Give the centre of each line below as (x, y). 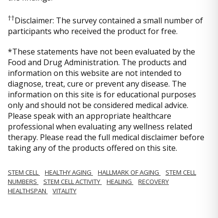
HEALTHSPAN (28, 191)
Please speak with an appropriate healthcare (90, 116)
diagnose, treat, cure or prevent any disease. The (97, 84)
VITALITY (64, 191)
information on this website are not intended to (95, 73)
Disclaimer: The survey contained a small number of (109, 20)
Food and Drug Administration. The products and (97, 62)
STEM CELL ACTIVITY (73, 182)
